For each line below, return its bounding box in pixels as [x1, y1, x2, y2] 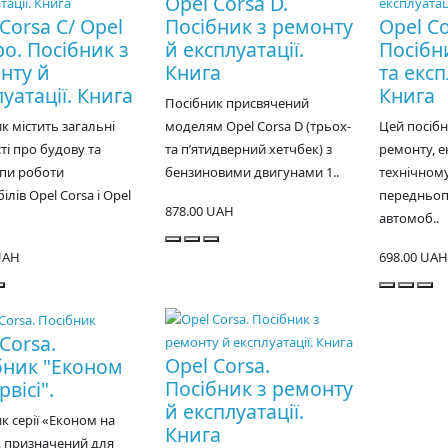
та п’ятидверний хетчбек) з [164, 140, 332, 159]
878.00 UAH [164, 202, 234, 221]
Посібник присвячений [164, 94, 309, 113]
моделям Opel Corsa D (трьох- [164, 117, 351, 136]
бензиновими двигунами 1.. [164, 163, 339, 182]
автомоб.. [378, 209, 439, 228]
